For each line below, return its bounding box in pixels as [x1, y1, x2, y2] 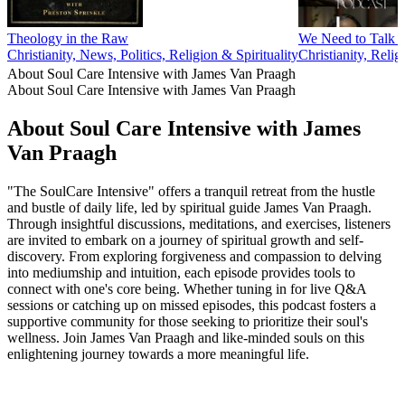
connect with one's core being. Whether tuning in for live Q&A [7, 280, 366, 297]
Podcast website [7, 362, 99, 378]
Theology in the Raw [7, 31, 128, 47]
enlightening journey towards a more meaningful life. [7, 345, 309, 362]
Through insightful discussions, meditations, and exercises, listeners [7, 215, 391, 231]
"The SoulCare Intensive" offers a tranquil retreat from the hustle [7, 183, 375, 199]
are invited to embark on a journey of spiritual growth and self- [7, 231, 363, 248]
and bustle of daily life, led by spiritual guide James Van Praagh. [7, 199, 372, 215]
